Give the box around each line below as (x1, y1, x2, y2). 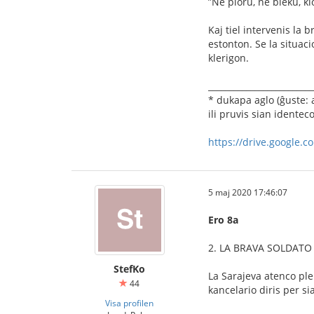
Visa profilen (105, 297, 153, 308)
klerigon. (208, 51, 249, 64)
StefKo (114, 262, 145, 275)
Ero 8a (208, 213, 238, 226)
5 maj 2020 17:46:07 (208, 186, 287, 198)
